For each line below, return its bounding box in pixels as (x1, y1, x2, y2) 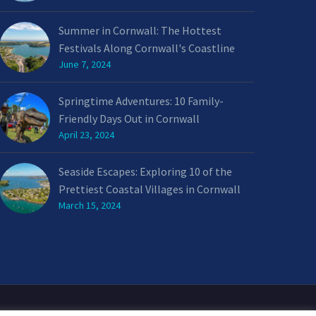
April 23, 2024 (59, 128, 114, 141)
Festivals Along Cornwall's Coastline (59, 41, 235, 55)
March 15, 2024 (59, 199, 121, 212)
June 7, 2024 (59, 58, 111, 71)
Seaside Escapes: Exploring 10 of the (59, 164, 232, 178)
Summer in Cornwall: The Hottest (59, 23, 221, 37)
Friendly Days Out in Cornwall (59, 111, 200, 126)
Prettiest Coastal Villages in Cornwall (59, 182, 241, 196)
